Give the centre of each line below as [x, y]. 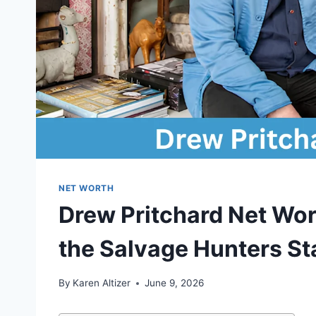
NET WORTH [86, 188]
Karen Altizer [102, 283]
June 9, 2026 [175, 283]
